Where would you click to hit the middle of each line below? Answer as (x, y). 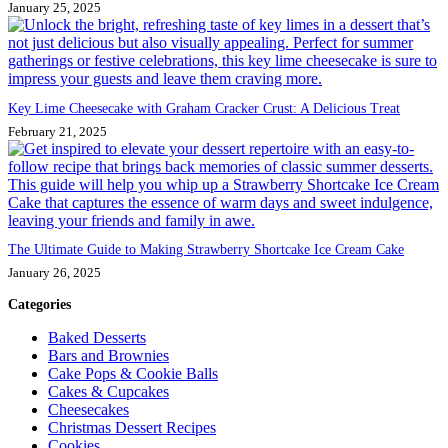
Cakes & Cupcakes (108, 391)
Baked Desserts (97, 337)
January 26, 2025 (54, 273)
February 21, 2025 (57, 131)
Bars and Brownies (108, 355)
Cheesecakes (88, 409)
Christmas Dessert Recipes (132, 427)
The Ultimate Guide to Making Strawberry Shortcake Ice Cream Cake (206, 249)
